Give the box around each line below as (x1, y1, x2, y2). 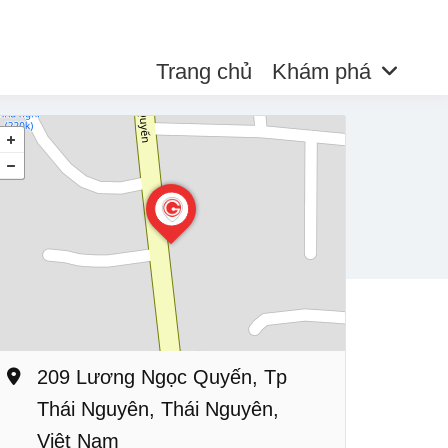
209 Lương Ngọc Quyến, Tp (37, 366, 287, 388)
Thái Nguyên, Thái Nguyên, (37, 398, 279, 420)
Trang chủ (155, 59, 252, 84)
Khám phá (271, 59, 371, 84)
